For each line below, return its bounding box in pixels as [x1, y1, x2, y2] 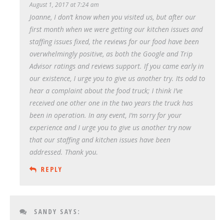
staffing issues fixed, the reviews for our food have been [29, 36, 199, 46]
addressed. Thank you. [29, 147, 98, 157]
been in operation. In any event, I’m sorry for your [29, 110, 182, 120]
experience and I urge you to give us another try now [29, 122, 191, 132]
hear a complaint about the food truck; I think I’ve [29, 85, 183, 95]
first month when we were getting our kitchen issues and [29, 24, 203, 34]
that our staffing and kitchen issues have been [29, 135, 170, 144]
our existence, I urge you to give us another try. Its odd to [29, 73, 205, 83]
